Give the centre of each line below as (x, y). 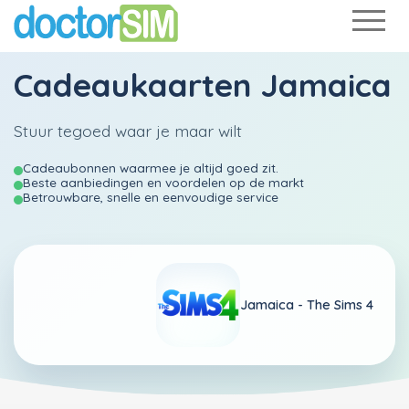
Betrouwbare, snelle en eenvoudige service (151, 197)
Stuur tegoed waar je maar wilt (128, 131)
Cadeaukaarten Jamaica (203, 85)
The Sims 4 (340, 304)
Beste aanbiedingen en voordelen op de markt (163, 182)
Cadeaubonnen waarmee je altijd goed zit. (151, 168)
